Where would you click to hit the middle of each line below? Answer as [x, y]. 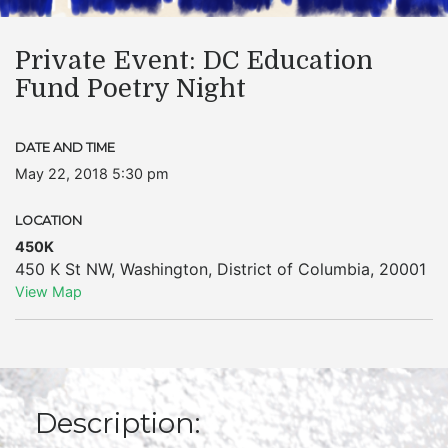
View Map [48, 291]
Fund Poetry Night [130, 88]
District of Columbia [293, 269]
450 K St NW [63, 269]
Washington [164, 269]
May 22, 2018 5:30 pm [92, 173]
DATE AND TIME [65, 147]
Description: [117, 423]
